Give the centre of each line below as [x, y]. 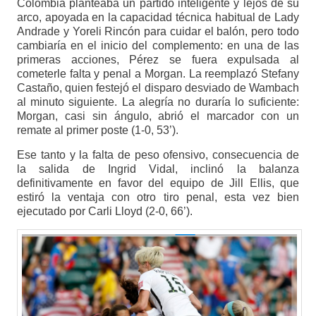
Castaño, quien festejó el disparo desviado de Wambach [158, 88]
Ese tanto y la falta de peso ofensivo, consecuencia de [158, 155]
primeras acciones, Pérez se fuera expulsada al [158, 60]
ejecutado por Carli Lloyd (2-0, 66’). [104, 212]
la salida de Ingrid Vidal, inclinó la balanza [158, 169]
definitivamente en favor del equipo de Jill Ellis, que [158, 183]
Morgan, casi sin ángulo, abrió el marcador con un [158, 116]
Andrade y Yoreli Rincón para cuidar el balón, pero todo [158, 32]
